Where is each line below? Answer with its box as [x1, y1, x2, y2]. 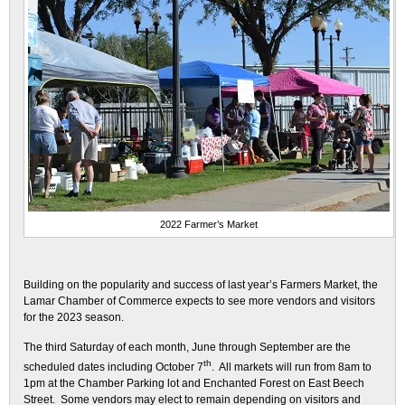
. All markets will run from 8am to [212, 361, 372, 373]
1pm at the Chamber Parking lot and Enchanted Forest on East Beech [24, 377, 364, 390]
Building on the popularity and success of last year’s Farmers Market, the [24, 278, 378, 291]
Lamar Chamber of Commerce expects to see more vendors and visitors [24, 295, 375, 307]
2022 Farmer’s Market [160, 219, 258, 230]
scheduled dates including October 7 [24, 361, 203, 373]
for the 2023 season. [24, 311, 124, 324]
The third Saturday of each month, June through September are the [24, 341, 351, 353]
